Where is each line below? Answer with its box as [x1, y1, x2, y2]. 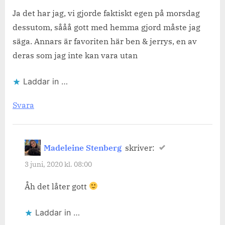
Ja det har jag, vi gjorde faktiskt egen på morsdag [13, 8, 200, 18]
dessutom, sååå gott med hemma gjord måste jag [13, 22, 200, 32]
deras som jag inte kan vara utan [13, 50, 138, 60]
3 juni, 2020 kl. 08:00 [25, 160, 92, 169]
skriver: [125, 142, 155, 153]
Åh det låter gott [25, 181, 89, 191]
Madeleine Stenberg [44, 142, 122, 153]
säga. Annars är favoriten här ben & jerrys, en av [13, 36, 197, 46]
